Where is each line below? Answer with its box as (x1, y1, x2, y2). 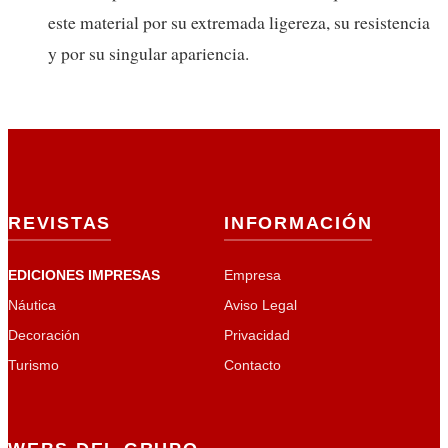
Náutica (8, 296, 56, 313)
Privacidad (224, 326, 290, 343)
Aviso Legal (224, 296, 297, 313)
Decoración (8, 326, 80, 343)
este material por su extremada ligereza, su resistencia (48, 10, 430, 35)
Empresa (224, 266, 281, 283)
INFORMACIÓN (224, 212, 373, 233)
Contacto (224, 356, 281, 373)
